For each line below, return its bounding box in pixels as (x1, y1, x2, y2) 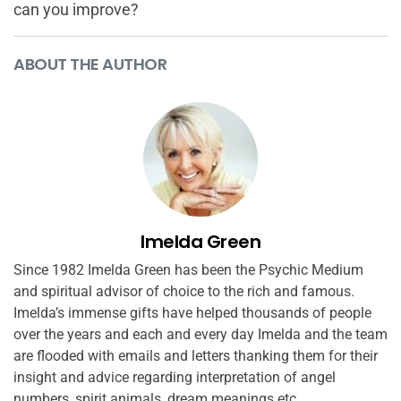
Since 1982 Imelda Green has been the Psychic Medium (13, 261, 363, 279)
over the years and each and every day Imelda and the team (13, 326, 388, 344)
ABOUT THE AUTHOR (13, 53, 166, 76)
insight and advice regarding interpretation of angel (13, 369, 336, 387)
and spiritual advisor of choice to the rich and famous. (13, 283, 354, 301)
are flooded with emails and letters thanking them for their (13, 347, 378, 365)
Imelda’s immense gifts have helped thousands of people (13, 304, 371, 322)
